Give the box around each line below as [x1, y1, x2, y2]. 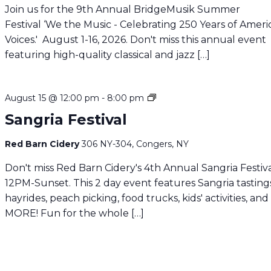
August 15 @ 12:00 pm [5, 92, 100, 103]
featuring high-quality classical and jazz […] [5, 48, 211, 60]
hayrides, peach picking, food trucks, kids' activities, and [5, 192, 269, 204]
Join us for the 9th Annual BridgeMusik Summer [5, 3, 241, 15]
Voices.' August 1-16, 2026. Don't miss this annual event [5, 33, 267, 45]
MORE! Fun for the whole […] [5, 207, 145, 219]
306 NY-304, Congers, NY [82, 138, 189, 149]
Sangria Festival [5, 110, 128, 128]
